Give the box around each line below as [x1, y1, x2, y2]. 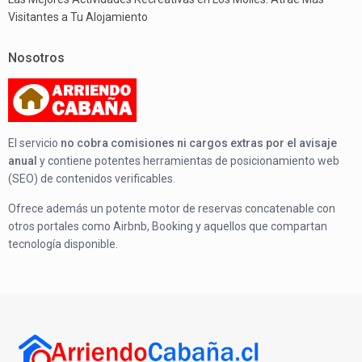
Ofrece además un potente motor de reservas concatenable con [8, 202, 336, 216]
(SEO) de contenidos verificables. [8, 172, 176, 186]
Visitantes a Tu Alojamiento [8, 11, 149, 24]
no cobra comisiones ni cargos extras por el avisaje [61, 137, 338, 150]
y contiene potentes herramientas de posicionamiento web [37, 154, 340, 168]
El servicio [8, 137, 61, 150]
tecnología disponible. [8, 238, 119, 251]
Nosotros [8, 50, 65, 66]
